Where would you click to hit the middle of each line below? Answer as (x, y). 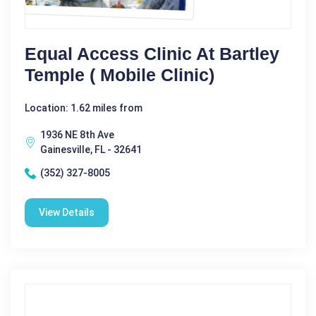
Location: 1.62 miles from (84, 108)
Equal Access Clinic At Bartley (152, 54)
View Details (67, 212)
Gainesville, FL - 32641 (91, 150)
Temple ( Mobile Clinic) (120, 75)
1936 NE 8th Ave (77, 135)
